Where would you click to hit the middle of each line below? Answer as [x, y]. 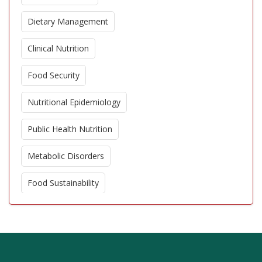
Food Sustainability [63, 183]
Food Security [54, 75]
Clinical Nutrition [58, 49]
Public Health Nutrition [70, 129]
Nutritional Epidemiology [74, 102]
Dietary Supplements [67, 237]
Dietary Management [68, 22]
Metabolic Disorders [66, 156]
